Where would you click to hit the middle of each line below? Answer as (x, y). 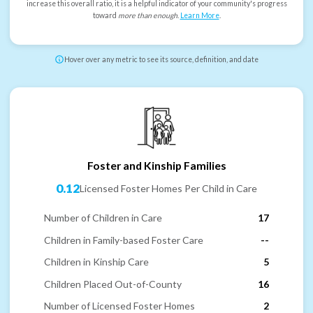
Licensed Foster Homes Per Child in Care (168, 189)
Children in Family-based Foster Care (124, 240)
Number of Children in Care (103, 218)
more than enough (147, 16)
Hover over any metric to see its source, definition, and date (161, 60)
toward (105, 16)
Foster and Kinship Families (156, 165)
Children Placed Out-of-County (113, 284)
